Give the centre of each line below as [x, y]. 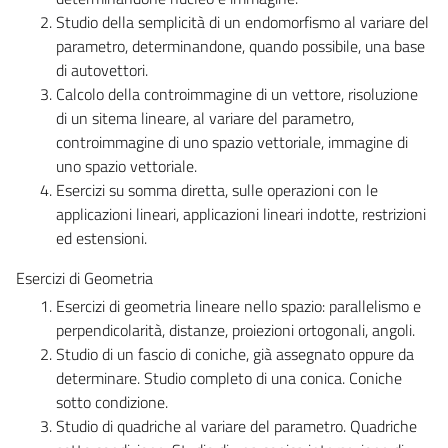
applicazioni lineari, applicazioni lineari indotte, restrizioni [241, 213]
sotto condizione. [112, 401]
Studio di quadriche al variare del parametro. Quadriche [236, 425]
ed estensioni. [101, 237]
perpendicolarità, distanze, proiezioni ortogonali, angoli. [235, 329]
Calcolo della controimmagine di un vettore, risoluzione [237, 93]
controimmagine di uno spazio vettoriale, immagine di [232, 141]
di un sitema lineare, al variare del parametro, [205, 117]
